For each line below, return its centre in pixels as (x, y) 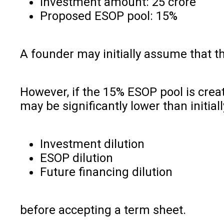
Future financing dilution (106, 172)
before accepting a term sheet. (103, 210)
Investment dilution (92, 144)
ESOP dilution (76, 158)
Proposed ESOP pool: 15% (109, 16)
